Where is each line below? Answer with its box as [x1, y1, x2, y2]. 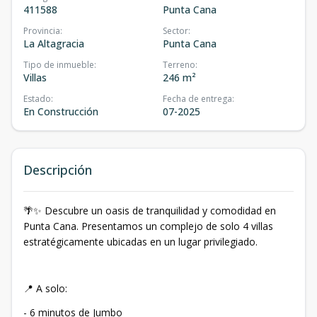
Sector [163, 24, 188, 37]
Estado [23, 92, 51, 105]
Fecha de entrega [163, 92, 232, 105]
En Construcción [23, 104, 98, 118]
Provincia [23, 24, 60, 37]
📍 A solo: [23, 281, 67, 295]
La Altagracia [23, 36, 84, 50]
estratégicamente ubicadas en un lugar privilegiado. [23, 234, 258, 248]
